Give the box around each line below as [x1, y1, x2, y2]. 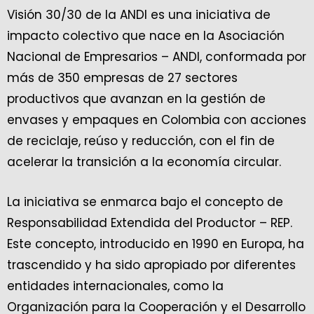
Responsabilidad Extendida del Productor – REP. [7, 214, 292, 231]
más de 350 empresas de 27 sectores [7, 69, 238, 86]
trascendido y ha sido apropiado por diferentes [7, 257, 296, 273]
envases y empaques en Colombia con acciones [7, 111, 306, 128]
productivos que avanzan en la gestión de [7, 90, 266, 107]
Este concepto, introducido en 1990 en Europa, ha [7, 235, 304, 252]
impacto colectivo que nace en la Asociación [7, 27, 285, 44]
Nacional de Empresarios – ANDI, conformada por [7, 48, 306, 65]
